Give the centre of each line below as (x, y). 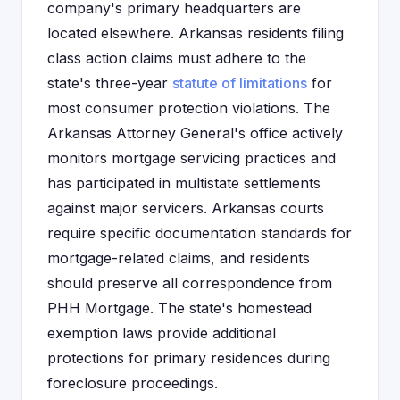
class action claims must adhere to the (177, 58)
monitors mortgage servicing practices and (192, 158)
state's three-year (110, 83)
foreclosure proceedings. (133, 383)
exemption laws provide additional (162, 333)
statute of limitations (240, 83)
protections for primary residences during (189, 358)
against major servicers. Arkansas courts (186, 208)
